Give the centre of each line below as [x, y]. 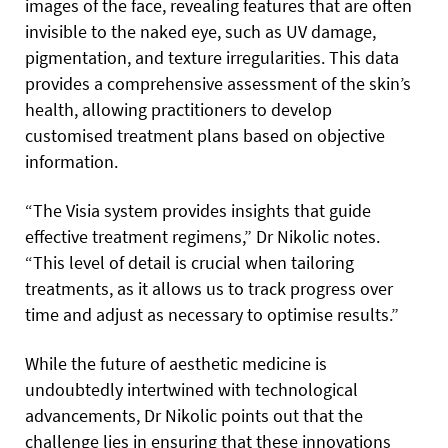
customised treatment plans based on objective [205, 135]
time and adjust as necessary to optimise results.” [212, 314]
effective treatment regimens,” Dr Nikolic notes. [202, 236]
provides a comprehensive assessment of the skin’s [218, 83]
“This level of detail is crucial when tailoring [189, 262]
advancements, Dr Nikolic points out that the [194, 415]
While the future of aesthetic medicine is [176, 363]
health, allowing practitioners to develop [178, 109]
